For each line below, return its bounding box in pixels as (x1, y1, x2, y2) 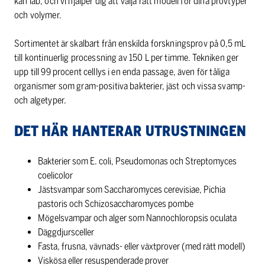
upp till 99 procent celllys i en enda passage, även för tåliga (14, 66, 230, 78)
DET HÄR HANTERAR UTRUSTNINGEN (14, 122, 246, 140)
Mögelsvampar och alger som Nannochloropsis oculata (38, 212, 237, 224)
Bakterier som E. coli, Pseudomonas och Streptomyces (38, 156, 237, 167)
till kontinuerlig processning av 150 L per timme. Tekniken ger (14, 52, 239, 64)
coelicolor (38, 170, 73, 182)
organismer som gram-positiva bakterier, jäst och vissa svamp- (14, 80, 246, 92)
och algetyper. (14, 95, 67, 106)
